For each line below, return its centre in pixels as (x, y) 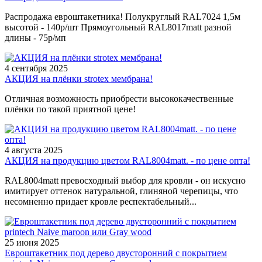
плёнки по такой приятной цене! (70, 109)
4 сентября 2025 (36, 68)
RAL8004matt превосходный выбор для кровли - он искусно (125, 180)
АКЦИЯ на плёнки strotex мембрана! (79, 79)
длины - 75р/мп (35, 38)
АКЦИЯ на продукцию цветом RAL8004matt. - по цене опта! (127, 161)
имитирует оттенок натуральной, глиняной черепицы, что (121, 191)
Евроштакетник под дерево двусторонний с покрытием (116, 253)
